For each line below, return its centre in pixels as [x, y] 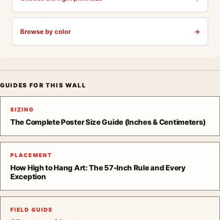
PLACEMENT [31, 155]
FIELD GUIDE [32, 210]
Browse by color [45, 31]
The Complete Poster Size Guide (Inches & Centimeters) [108, 122]
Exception [28, 177]
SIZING [22, 110]
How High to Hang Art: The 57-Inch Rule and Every [98, 168]
